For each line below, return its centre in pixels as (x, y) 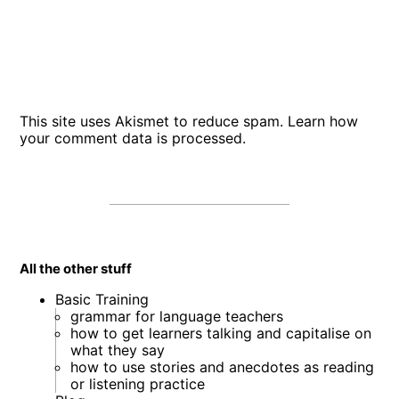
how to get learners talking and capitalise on (221, 333)
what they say (118, 350)
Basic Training (102, 299)
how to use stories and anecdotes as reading (223, 366)
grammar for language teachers (177, 316)
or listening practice (138, 383)
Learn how (323, 121)
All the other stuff (76, 269)
